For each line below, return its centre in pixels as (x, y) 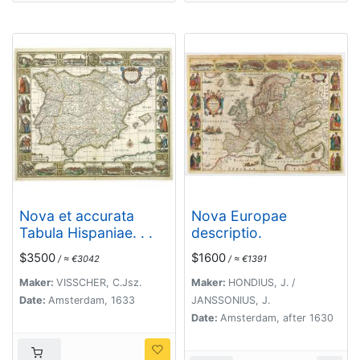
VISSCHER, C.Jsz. (99, 282)
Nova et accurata (77, 216)
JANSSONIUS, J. (231, 300)
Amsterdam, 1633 (92, 300)
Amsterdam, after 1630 (277, 317)
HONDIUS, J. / (262, 282)
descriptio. (227, 233)
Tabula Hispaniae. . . (86, 233)
